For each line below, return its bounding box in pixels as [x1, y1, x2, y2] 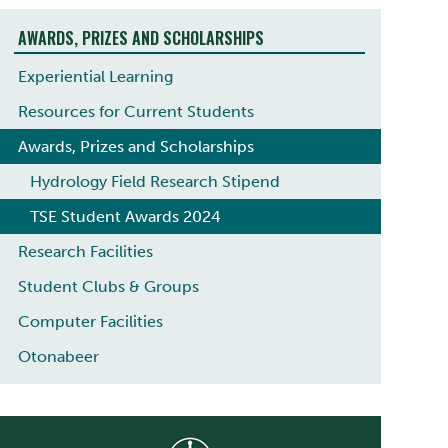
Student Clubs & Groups [17, 276, 199, 296]
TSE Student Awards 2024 [29, 206, 221, 226]
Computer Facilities [17, 311, 163, 331]
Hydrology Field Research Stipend [29, 171, 280, 191]
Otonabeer [17, 346, 99, 366]
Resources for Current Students [17, 101, 254, 121]
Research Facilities [17, 241, 153, 261]
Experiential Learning [17, 66, 173, 86]
